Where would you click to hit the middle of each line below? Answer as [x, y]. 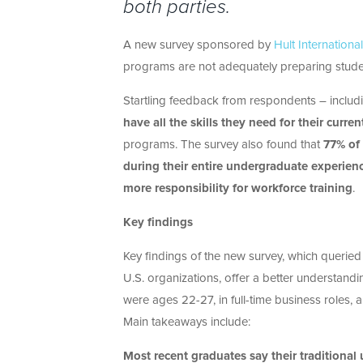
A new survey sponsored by [199, 45]
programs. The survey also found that [222, 145]
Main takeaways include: [187, 322]
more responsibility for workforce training [238, 189]
